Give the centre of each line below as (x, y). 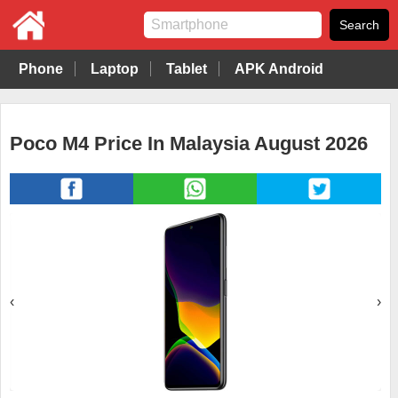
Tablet (187, 69)
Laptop (115, 69)
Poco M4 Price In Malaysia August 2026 (189, 144)
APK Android (279, 69)
